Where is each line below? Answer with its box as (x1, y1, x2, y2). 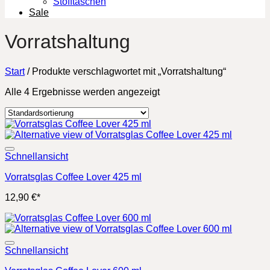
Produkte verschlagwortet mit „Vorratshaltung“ (30, 66, 226, 77)
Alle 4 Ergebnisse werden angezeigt (5, 86, 160, 97)
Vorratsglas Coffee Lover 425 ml (5, 171, 142, 182)
